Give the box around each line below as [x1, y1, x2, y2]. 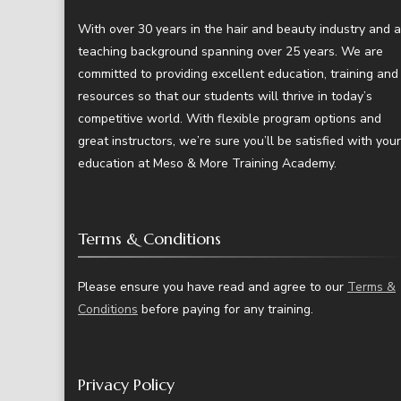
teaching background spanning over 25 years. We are [78, 42, 383, 60]
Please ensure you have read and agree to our [78, 277, 347, 295]
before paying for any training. [138, 300, 313, 318]
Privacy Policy [78, 373, 175, 395]
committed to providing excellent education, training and [78, 64, 398, 82]
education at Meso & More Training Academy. [78, 154, 337, 172]
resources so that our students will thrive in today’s [78, 87, 372, 105]
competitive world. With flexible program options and [78, 109, 381, 127]
